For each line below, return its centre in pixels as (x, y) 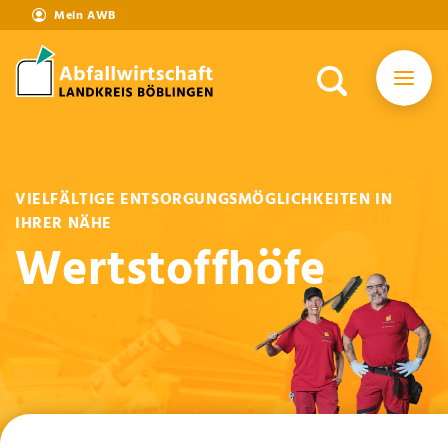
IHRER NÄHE (63, 224)
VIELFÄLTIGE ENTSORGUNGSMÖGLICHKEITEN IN (204, 200)
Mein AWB (85, 16)
